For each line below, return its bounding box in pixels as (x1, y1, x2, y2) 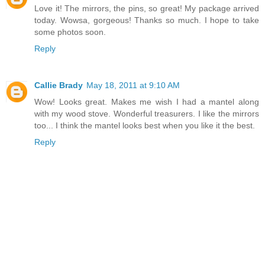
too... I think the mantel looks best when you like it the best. (34, 120, 255, 130)
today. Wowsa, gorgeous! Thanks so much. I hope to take (34, 15, 259, 25)
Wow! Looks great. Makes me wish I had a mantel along (34, 96, 259, 106)
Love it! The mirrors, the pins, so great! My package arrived (34, 3, 259, 13)
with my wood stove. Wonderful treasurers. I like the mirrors (34, 108, 259, 118)
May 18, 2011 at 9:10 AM (86, 80, 180, 90)
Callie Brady (34, 80, 83, 90)
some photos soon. (34, 27, 106, 37)
